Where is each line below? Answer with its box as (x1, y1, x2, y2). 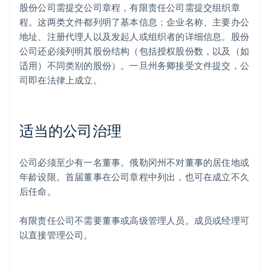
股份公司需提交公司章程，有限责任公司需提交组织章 (19, 1, 240, 14)
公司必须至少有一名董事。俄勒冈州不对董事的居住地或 (19, 156, 250, 169)
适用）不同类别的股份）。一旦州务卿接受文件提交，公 (19, 59, 250, 72)
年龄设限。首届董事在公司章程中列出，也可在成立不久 (19, 171, 250, 183)
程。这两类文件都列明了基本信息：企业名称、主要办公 (19, 16, 250, 28)
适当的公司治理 (19, 121, 122, 140)
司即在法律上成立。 (19, 74, 102, 87)
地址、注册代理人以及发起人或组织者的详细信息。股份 (19, 30, 250, 43)
